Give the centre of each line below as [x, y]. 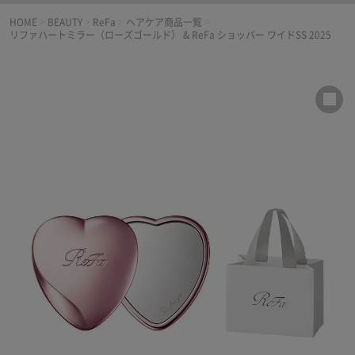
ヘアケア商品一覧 [164, 22]
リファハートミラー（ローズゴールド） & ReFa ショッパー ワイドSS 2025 [170, 34]
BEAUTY [65, 22]
